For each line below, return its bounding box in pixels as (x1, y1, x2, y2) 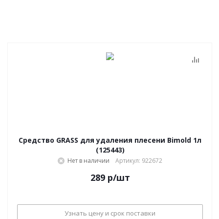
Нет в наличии (67, 156, 109, 165)
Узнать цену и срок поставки (65, 208, 155, 218)
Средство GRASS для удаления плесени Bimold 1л (19, 135, 201, 145)
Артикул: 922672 (115, 156, 162, 165)
